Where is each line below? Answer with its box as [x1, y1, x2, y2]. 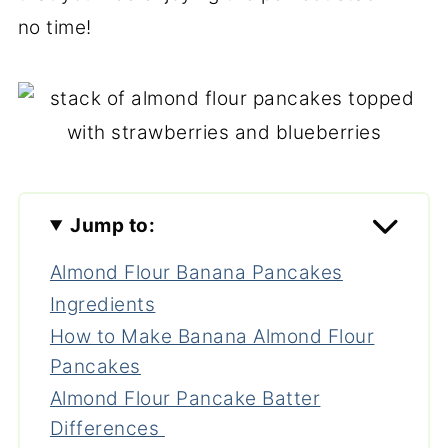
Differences [49, 416, 165, 440]
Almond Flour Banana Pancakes [49, 260, 343, 284]
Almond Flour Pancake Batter [49, 386, 321, 410]
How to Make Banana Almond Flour [49, 324, 375, 348]
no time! [17, 16, 92, 39]
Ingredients [49, 292, 156, 316]
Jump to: [70, 213, 156, 237]
